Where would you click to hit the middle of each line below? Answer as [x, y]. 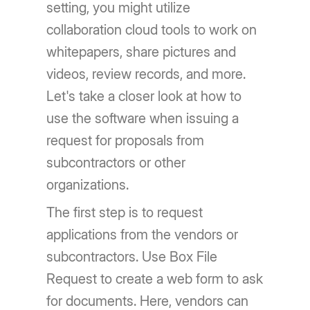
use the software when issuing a [143, 118]
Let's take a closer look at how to [144, 96]
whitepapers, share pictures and [142, 52]
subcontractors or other [116, 163]
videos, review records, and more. [146, 74]
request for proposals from [126, 140]
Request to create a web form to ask [155, 279]
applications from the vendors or [143, 235]
